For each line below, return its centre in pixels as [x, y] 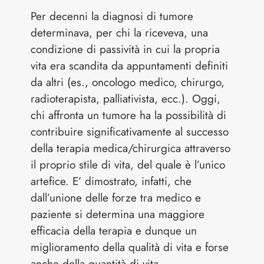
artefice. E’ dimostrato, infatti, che [111, 181]
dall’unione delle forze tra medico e [116, 197]
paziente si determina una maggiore [118, 214]
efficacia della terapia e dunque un [114, 230]
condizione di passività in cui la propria [126, 49]
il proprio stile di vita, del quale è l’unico [128, 164]
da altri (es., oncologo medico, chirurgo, [128, 82]
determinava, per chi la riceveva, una [120, 32]
